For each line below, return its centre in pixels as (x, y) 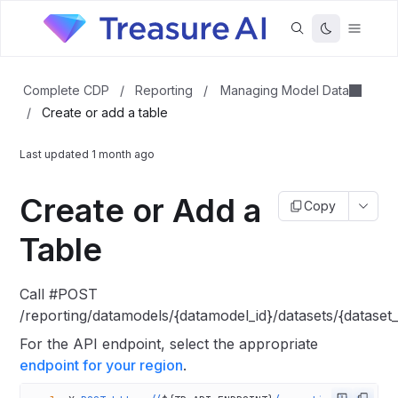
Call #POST (59, 294)
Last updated (56, 154)
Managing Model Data (285, 90)
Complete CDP (67, 90)
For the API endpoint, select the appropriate (169, 344)
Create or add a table (105, 112)
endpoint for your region (102, 365)
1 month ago (123, 154)
